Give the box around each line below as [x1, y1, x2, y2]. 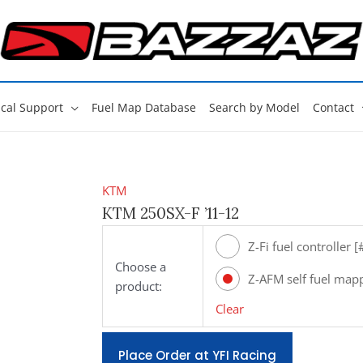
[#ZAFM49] [247, 294, 310, 311]
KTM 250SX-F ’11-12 [101, 203, 239, 223]
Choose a [114, 258, 166, 275]
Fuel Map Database [91, 100, 196, 115]
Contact [312, 100, 354, 115]
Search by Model [208, 100, 300, 115]
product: [114, 277, 162, 294]
